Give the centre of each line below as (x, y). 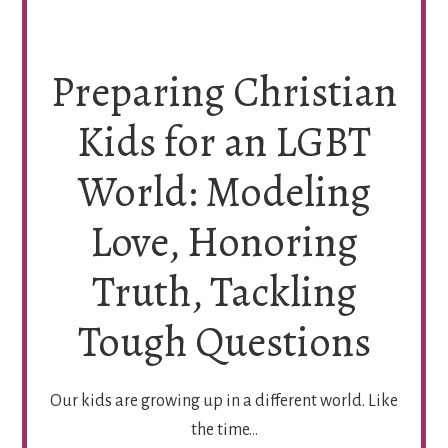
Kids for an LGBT (224, 142)
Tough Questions (224, 342)
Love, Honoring (224, 242)
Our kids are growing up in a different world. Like (224, 401)
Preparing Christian (224, 92)
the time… (224, 430)
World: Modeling (224, 192)
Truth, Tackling (224, 292)
